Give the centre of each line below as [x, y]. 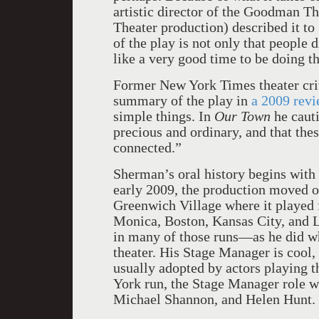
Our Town [242, 116]
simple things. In [164, 116]
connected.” [147, 147]
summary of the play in [182, 100]
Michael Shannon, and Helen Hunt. [214, 299]
